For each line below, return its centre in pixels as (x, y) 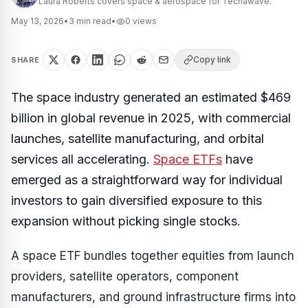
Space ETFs (188, 159)
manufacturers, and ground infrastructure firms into (153, 297)
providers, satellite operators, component (125, 276)
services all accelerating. (82, 159)
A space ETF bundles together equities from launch (153, 256)
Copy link (212, 59)
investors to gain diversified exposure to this (136, 200)
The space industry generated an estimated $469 (151, 97)
